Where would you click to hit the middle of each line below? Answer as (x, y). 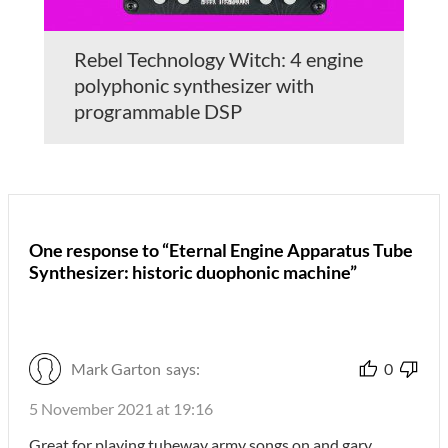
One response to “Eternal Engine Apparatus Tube (221, 249)
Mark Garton (116, 368)
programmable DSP (158, 110)
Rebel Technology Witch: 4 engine (218, 58)
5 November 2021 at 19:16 (121, 408)
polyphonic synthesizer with (194, 84)
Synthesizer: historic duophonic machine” (193, 271)
